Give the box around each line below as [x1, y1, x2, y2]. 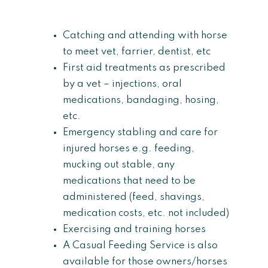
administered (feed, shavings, [63, 192, 205, 202]
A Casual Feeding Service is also [63, 240, 218, 251]
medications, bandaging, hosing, [63, 95, 221, 105]
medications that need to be [63, 176, 196, 186]
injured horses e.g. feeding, [63, 144, 194, 154]
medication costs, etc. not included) [63, 208, 229, 218]
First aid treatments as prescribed [63, 63, 226, 73]
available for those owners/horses [63, 257, 227, 267]
